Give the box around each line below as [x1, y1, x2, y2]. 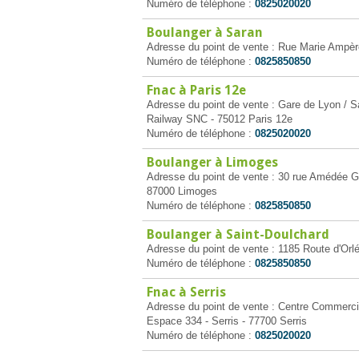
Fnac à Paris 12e [147, 83, 246, 98]
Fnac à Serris [147, 284, 226, 300]
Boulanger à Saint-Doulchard [147, 227, 329, 242]
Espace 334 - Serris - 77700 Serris [147, 315, 307, 327]
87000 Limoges [147, 185, 217, 197]
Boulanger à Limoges [147, 155, 278, 170]
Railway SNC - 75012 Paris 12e [147, 113, 292, 125]
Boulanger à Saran [147, 25, 263, 40]
